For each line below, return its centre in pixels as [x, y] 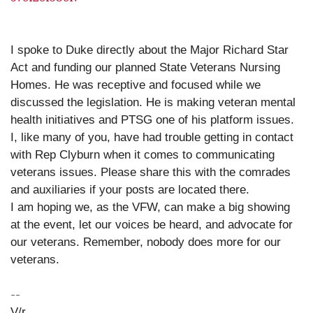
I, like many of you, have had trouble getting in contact [152, 137]
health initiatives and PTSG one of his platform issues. [152, 120]
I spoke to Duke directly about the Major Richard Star [150, 50]
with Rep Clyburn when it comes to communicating [143, 155]
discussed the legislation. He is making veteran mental [153, 102]
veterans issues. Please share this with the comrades [151, 172]
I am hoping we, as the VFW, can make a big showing [150, 207]
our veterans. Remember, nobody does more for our [146, 242]
